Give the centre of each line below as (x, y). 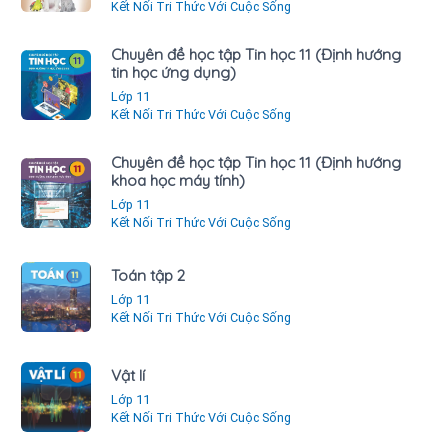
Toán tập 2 (148, 275)
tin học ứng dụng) (173, 72)
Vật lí (128, 375)
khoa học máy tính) (178, 180)
